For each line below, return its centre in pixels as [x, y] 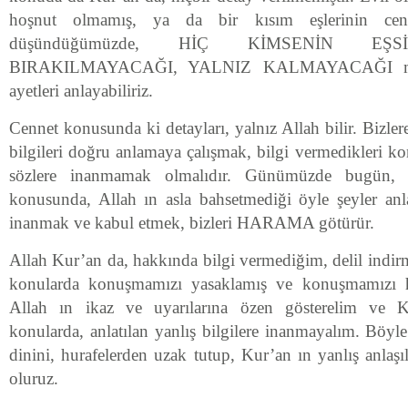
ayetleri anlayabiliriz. [81, 91]
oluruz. [34, 378]
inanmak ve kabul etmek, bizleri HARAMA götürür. [192, 223]
